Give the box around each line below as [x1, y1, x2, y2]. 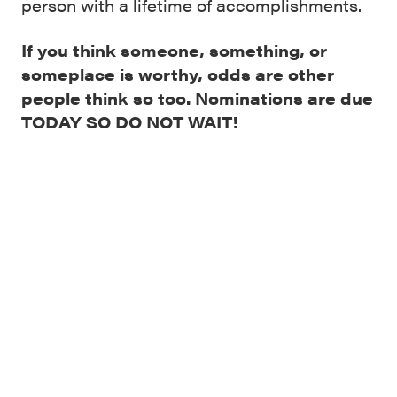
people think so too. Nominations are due [21, 87, 373, 109]
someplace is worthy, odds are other [21, 63, 334, 85]
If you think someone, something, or [21, 39, 327, 61]
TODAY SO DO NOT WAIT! [21, 111, 238, 133]
